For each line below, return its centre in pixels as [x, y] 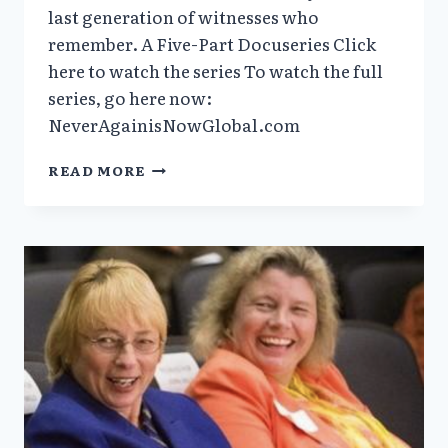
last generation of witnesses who [183, 17]
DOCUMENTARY [209, 206]
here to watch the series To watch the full [215, 71]
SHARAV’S [186, 185]
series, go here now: [130, 98]
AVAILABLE [191, 353]
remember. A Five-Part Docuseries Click [212, 44]
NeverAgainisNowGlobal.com [174, 125]
